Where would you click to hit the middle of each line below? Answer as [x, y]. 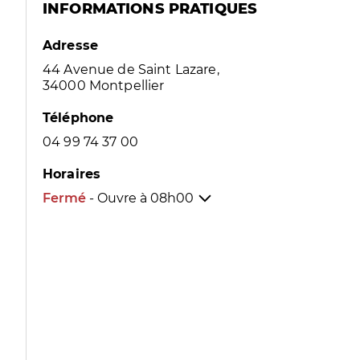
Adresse [71, 45]
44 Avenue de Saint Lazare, [131, 70]
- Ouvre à [120, 198]
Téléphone [78, 118]
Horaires [72, 174]
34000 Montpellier [104, 86]
